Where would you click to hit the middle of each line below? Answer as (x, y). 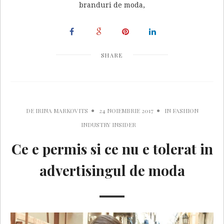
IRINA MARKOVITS (61, 110)
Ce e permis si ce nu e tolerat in (112, 148)
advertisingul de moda (112, 170)
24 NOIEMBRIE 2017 (126, 110)
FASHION (185, 110)
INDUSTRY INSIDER (108, 124)
